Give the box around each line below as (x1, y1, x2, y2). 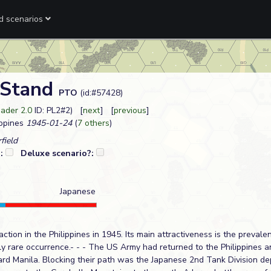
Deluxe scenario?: (21, 148, 96, 159)
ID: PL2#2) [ (32, 105, 83, 116)
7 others (77, 117, 109, 129)
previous (114, 105, 146, 116)
